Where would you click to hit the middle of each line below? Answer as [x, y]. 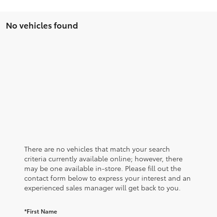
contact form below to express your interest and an [108, 178]
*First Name [41, 211]
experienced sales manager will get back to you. [102, 187]
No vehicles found [42, 24]
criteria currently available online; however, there [103, 158]
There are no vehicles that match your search [97, 148]
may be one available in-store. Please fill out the [103, 168]
